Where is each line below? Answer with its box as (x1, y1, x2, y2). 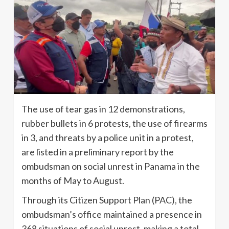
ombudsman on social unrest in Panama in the (21, 160, 200, 172)
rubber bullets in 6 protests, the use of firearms (21, 117, 208, 129)
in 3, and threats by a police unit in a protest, (21, 131, 194, 143)
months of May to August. (21, 174, 124, 186)
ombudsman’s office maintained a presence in (21, 208, 202, 220)
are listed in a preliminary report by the (21, 146, 174, 157)
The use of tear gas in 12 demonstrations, (21, 103, 185, 114)
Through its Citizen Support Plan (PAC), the (21, 194, 192, 205)
